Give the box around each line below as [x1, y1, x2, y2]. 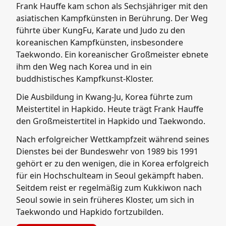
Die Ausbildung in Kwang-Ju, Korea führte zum [16, 91, 193, 102]
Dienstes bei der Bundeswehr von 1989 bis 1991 [16, 146, 198, 157]
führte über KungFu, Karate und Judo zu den [16, 25, 185, 36]
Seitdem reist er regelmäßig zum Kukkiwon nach [16, 182, 202, 193]
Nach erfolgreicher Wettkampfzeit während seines [16, 134, 209, 145]
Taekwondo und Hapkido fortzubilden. [16, 206, 163, 217]
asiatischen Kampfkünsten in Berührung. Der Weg [16, 13, 208, 24]
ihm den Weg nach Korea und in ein [16, 61, 152, 72]
